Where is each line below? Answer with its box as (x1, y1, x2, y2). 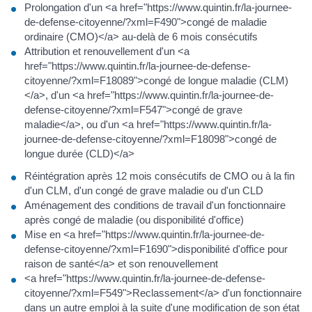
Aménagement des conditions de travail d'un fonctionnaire (24, 199, 286, 212)
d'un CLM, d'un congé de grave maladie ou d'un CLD (24, 185, 263, 197)
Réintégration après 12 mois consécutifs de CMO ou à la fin (24, 170, 295, 182)
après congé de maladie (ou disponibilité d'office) (24, 214, 244, 226)
